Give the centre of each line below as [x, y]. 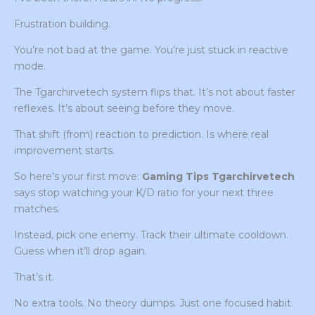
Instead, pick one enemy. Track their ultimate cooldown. [151, 235]
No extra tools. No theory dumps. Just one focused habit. [154, 303]
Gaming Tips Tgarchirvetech [218, 177]
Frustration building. [62, 24]
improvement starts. [64, 151]
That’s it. [34, 277]
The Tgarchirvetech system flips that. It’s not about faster [155, 92]
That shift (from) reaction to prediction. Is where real [141, 135]
